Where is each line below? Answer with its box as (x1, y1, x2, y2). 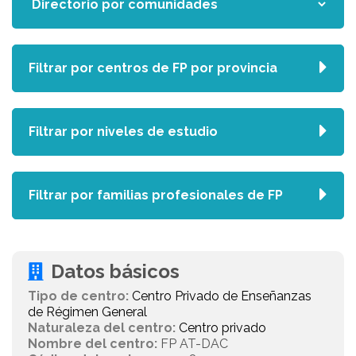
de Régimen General (28, 304, 147, 319)
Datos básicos (51, 260, 180, 283)
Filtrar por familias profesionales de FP (29, 188, 283, 203)
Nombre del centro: (28, 336, 157, 351)
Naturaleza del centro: (28, 320, 176, 335)
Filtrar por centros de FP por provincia (29, 60, 277, 75)
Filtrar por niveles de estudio (29, 124, 218, 139)
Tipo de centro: (28, 288, 129, 304)
